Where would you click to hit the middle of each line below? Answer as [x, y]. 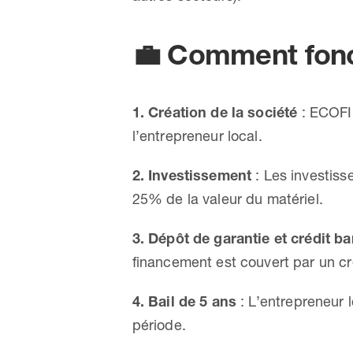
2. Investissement [192, 175]
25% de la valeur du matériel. [227, 199]
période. [159, 325]
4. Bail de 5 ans [184, 301]
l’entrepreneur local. [197, 136]
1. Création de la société [215, 112]
